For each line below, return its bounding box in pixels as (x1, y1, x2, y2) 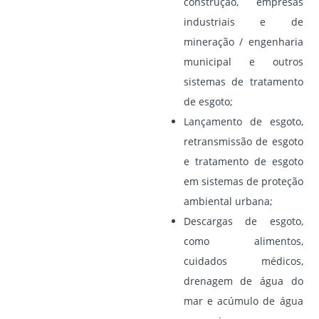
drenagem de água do (183, 273, 303, 288)
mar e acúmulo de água (183, 293, 303, 308)
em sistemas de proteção (183, 174, 303, 188)
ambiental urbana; (183, 194, 273, 208)
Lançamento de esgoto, (183, 114, 303, 128)
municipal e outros (183, 54, 303, 68)
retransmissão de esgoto (183, 134, 303, 148)
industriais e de (183, 14, 303, 28)
